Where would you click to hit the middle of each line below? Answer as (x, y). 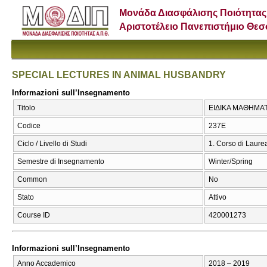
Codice (29, 126)
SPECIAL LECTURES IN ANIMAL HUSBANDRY (119, 74)
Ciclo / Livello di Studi (52, 144)
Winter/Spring (231, 162)
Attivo (218, 198)
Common (32, 180)
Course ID (34, 215)
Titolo (26, 108)
